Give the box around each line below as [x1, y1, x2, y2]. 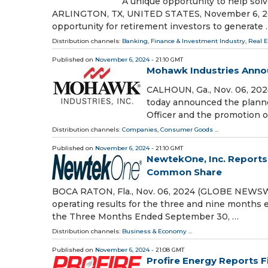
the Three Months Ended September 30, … [52, 211, 239, 223]
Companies [122, 125, 157, 133]
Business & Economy [122, 227, 187, 236]
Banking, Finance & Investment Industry [122, 36, 245, 45]
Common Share [147, 166, 222, 178]
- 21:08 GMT [150, 246, 184, 254]
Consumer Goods [160, 125, 213, 133]
